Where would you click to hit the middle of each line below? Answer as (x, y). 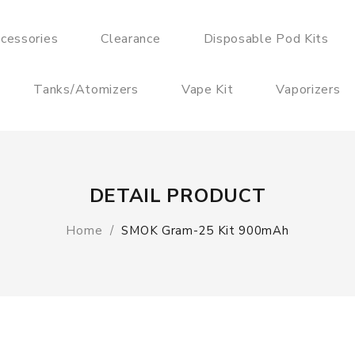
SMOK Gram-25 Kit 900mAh (205, 231)
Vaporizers (308, 90)
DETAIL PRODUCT (177, 196)
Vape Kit (207, 90)
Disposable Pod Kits (266, 39)
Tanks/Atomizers (86, 90)
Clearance (131, 39)
